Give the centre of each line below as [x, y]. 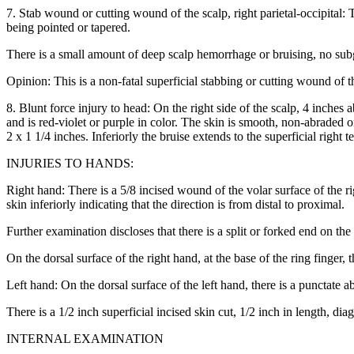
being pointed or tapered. [68, 28]
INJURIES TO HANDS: [70, 164]
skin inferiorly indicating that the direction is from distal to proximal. [175, 205]
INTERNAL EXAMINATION [85, 339]
